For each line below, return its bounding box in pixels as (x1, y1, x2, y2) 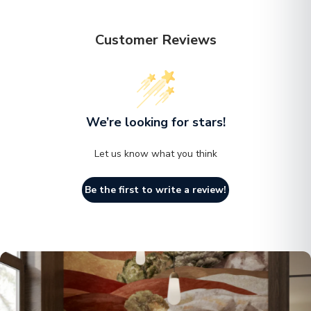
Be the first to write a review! (85, 183, 226, 196)
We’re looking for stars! (85, 113, 226, 131)
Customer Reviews (94, 30, 217, 49)
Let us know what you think (94, 146, 217, 160)
